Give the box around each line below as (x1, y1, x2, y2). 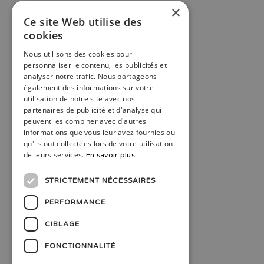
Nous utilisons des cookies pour (24, 49, 133, 59)
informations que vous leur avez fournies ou (24, 127, 175, 137)
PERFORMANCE (45, 198, 105, 206)
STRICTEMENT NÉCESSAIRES (45, 176, 156, 184)
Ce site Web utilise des (24, 15, 143, 29)
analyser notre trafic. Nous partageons (24, 71, 157, 81)
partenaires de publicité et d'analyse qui (24, 105, 162, 115)
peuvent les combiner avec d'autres (24, 116, 147, 126)
